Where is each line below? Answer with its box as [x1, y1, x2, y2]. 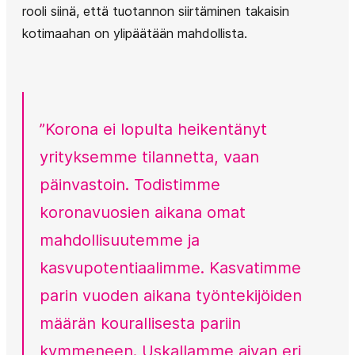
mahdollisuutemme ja [40, 231, 200, 250]
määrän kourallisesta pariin [40, 314, 241, 333]
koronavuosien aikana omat [40, 203, 246, 222]
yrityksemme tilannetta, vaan [40, 147, 259, 166]
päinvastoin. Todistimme [40, 175, 220, 194]
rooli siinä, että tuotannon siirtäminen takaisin [22, 3, 289, 19]
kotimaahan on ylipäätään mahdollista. [22, 25, 247, 41]
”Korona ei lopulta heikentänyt [40, 120, 267, 139]
